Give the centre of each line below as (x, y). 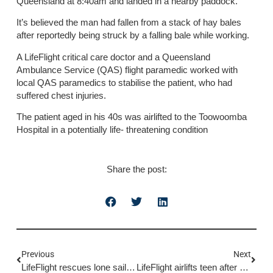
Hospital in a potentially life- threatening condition (112, 129)
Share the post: (136, 169)
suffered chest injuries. (61, 95)
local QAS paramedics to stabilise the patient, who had (124, 82)
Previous (37, 254)
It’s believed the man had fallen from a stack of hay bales (129, 23)
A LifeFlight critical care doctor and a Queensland (113, 57)
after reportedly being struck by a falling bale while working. (133, 35)
